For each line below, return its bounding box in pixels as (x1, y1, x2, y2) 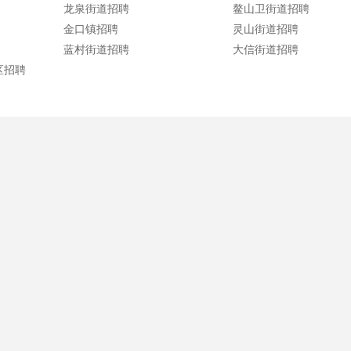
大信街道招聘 (233, 43, 299, 56)
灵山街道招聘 (233, 23, 299, 35)
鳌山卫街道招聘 (233, 2, 310, 15)
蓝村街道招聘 (63, 43, 130, 56)
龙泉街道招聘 (63, 2, 130, 15)
